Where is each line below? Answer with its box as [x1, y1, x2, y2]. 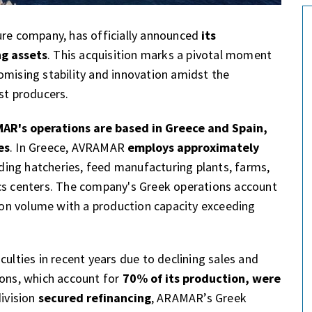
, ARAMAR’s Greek [150, 290, 247, 306]
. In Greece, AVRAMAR [10, 139, 128, 155]
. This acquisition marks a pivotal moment [47, 47, 272, 63]
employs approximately [127, 139, 260, 155]
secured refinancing [38, 290, 151, 306]
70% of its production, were [122, 270, 281, 287]
